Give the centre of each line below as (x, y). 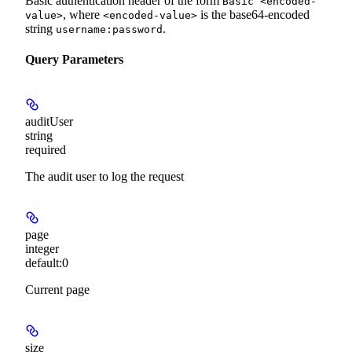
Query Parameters (74, 59)
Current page (57, 290)
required (46, 150)
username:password (109, 29)
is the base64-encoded (253, 14)
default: (44, 263)
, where (83, 14)
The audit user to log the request (104, 177)
